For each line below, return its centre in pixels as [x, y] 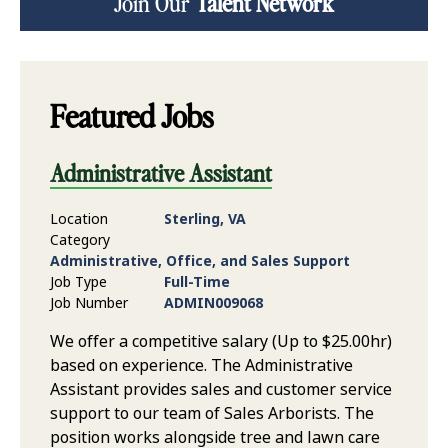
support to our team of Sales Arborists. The [212, 413]
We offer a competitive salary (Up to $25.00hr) [221, 341]
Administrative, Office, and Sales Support [200, 260]
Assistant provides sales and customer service [221, 389]
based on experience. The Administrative [201, 365]
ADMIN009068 [213, 302]
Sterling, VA [205, 218]
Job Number [89, 302]
